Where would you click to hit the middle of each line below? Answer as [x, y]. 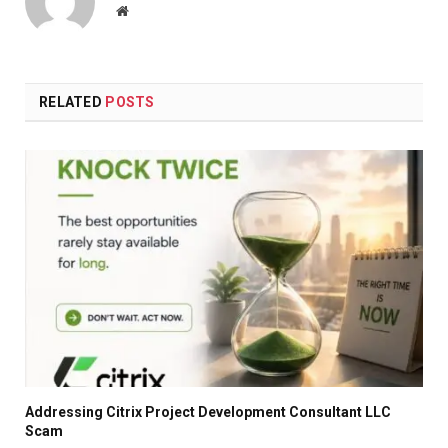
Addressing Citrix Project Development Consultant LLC [208, 412]
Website [149, 10]
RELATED [72, 102]
